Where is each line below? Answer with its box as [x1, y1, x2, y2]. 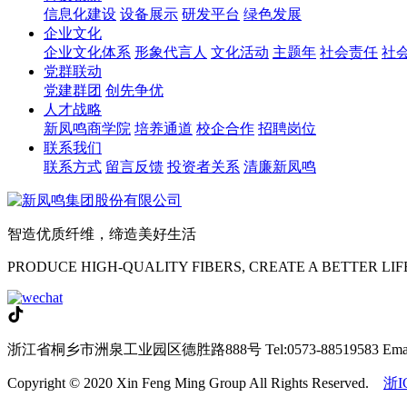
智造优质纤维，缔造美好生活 [7, 226, 196, 243]
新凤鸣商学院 [44, 121, 131, 137]
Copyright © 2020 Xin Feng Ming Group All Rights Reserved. [7, 375, 383, 392]
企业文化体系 [44, 45, 131, 61]
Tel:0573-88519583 [265, 342, 379, 358]
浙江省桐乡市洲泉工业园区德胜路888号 [7, 342, 262, 358]
